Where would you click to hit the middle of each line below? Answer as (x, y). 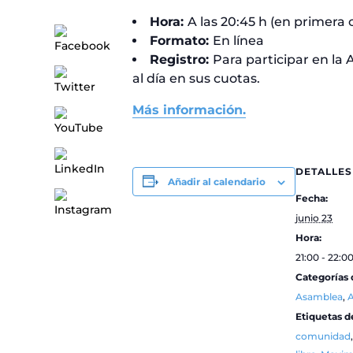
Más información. (189, 110)
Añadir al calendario (217, 182)
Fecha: (312, 198)
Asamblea (319, 297)
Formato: (181, 41)
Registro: (181, 59)
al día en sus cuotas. (196, 78)
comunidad (323, 336)
